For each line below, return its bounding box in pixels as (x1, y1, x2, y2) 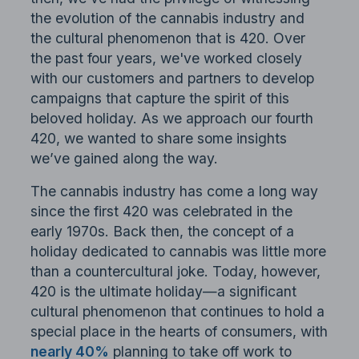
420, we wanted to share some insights (30, 130, 288, 147)
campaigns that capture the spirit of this (30, 90, 290, 107)
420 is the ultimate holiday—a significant (30, 283, 297, 301)
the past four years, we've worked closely (30, 50, 303, 67)
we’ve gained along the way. (30, 150, 219, 167)
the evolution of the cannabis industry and (30, 10, 305, 27)
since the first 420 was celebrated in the (30, 203, 293, 220)
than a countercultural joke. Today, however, (30, 263, 321, 280)
